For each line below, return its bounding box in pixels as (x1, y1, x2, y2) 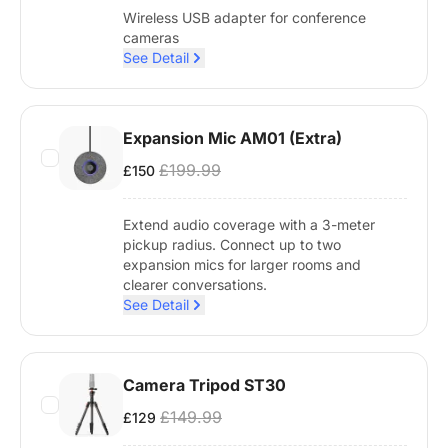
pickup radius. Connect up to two (123, 236, 341, 254)
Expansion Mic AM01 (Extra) (123, 128, 342, 149)
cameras (123, 29, 179, 47)
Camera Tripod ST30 (123, 375, 286, 396)
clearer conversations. (123, 276, 267, 294)
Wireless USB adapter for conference (123, 9, 366, 27)
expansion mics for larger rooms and (123, 256, 361, 274)
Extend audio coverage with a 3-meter (123, 216, 375, 234)
